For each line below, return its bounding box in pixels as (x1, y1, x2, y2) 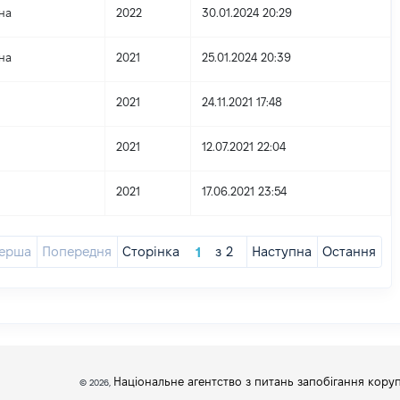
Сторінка (122, 244, 180, 259)
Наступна (252, 244, 312, 259)
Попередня (42, 244, 112, 259)
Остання (322, 244, 377, 259)
